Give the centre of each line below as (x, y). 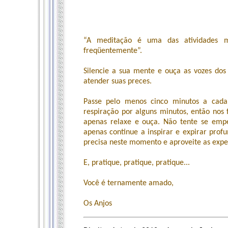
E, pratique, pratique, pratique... (137, 163)
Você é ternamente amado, (129, 183)
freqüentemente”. (113, 51)
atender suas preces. (118, 81)
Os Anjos (98, 204)
